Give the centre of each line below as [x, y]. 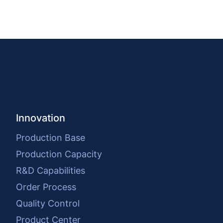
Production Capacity [59, 154]
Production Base [51, 137]
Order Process [46, 187]
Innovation [41, 118]
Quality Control [48, 203]
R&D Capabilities [51, 170]
